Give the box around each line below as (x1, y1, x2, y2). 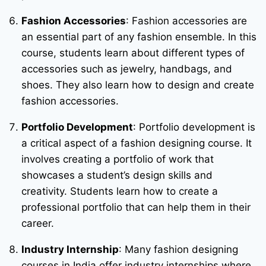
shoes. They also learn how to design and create (21, 78, 254, 91)
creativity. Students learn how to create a (21, 185, 218, 197)
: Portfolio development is (132, 121, 255, 133)
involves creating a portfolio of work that (21, 153, 214, 165)
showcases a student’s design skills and (21, 169, 213, 181)
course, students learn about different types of (21, 46, 245, 59)
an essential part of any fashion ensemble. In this (21, 30, 256, 43)
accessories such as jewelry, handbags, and (21, 62, 232, 75)
